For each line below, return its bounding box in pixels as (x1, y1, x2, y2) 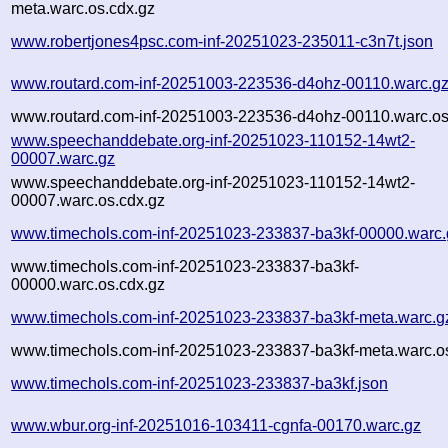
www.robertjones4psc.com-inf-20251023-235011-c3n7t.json (11, 32, 434, 50)
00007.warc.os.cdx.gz (11, 191, 166, 209)
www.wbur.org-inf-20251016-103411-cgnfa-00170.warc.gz (11, 416, 422, 434)
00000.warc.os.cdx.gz (11, 275, 166, 293)
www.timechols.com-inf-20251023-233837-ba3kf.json (11, 374, 389, 392)
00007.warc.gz (11, 149, 116, 167)
